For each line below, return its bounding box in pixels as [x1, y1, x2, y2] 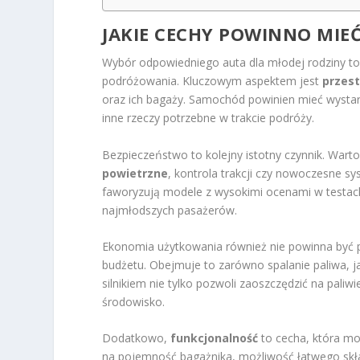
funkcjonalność [170, 330, 259, 346]
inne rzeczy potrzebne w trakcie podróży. [102, 110, 315, 126]
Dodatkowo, [102, 330, 171, 346]
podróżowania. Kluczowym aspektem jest [102, 73, 323, 89]
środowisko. [102, 294, 166, 310]
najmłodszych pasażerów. [102, 202, 238, 218]
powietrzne [102, 165, 169, 181]
